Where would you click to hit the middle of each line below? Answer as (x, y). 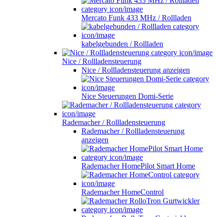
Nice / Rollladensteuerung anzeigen (136, 70)
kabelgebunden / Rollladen (122, 44)
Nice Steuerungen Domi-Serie (127, 96)
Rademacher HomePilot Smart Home (138, 166)
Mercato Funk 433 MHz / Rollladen (136, 17)
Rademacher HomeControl (123, 192)
